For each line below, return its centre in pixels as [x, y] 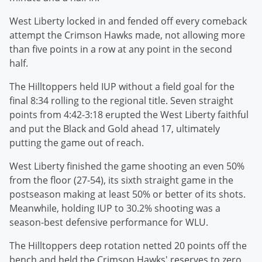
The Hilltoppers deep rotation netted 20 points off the [128, 246]
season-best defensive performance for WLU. [109, 223]
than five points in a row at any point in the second [121, 49]
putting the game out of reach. [77, 143]
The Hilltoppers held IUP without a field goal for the [122, 87]
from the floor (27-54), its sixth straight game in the [121, 180]
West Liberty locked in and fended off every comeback [128, 21]
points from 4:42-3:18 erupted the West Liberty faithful [129, 115]
